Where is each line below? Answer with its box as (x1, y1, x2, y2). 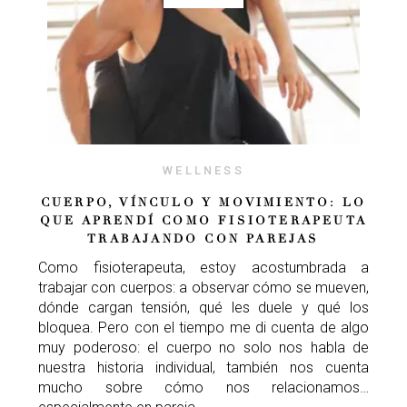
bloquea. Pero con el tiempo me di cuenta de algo (38, 318, 369, 336)
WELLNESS (163, 163, 244, 177)
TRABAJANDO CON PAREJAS (87, 231, 320, 246)
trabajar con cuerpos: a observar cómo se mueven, (38, 278, 369, 296)
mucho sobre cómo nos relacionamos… (38, 378, 369, 396)
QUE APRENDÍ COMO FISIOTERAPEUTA (39, 213, 368, 228)
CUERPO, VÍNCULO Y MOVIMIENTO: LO (40, 194, 367, 210)
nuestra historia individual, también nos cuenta (38, 358, 369, 376)
